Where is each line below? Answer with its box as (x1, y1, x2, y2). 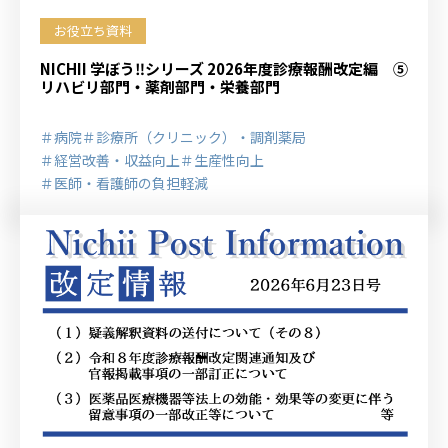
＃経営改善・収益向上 (40, 150, 180, 170)
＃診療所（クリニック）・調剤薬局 (82, 127, 306, 147)
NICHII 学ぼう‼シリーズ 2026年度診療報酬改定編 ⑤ (40, 58, 408, 79)
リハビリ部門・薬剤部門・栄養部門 (40, 76, 280, 97)
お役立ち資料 (54, 21, 132, 40)
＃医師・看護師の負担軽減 (40, 173, 208, 193)
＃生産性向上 (180, 150, 264, 170)
